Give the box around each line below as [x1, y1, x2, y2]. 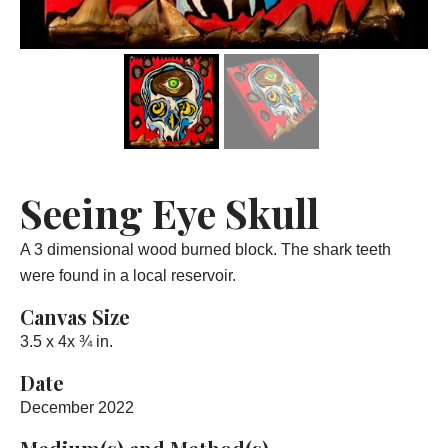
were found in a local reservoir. [20, 267, 236, 285]
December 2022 [20, 399, 134, 417]
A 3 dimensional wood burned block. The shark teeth [20, 241, 391, 259]
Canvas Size [20, 303, 130, 331]
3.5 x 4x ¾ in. [20, 333, 113, 351]
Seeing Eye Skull [20, 186, 319, 240]
